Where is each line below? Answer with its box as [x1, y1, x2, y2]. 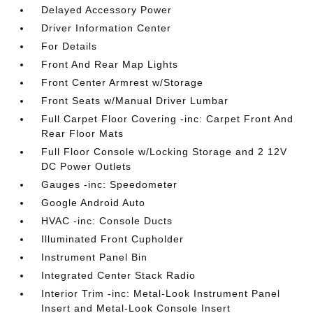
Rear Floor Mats [41, 128, 124, 139]
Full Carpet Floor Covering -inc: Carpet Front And [41, 113, 294, 124]
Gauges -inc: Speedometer [41, 179, 178, 190]
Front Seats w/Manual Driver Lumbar [41, 95, 229, 106]
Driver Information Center [41, 22, 172, 34]
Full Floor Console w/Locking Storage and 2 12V [41, 146, 288, 157]
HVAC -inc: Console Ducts [41, 215, 173, 226]
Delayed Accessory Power [41, 4, 173, 15]
